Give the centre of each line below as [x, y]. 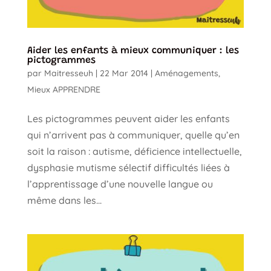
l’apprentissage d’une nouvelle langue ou [120, 184]
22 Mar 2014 [124, 73]
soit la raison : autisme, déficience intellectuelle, [134, 152]
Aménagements [186, 73]
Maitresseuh [68, 73]
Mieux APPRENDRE [64, 90]
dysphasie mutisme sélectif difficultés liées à [128, 168]
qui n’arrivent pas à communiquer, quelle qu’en [133, 135]
